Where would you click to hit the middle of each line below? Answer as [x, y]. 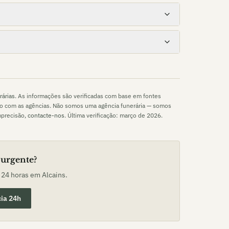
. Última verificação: [92, 115]
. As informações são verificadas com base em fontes [88, 96]
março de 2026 [140, 115]
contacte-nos [46, 115]
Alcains [53, 175]
